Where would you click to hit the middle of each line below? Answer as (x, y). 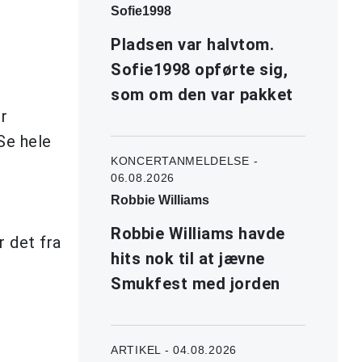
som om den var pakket (202, 94)
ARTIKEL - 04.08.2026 (174, 349)
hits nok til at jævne (188, 258)
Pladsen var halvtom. (192, 44)
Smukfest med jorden (196, 283)
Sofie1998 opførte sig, (199, 69)
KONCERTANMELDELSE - (185, 160)
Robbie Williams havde (198, 233)
